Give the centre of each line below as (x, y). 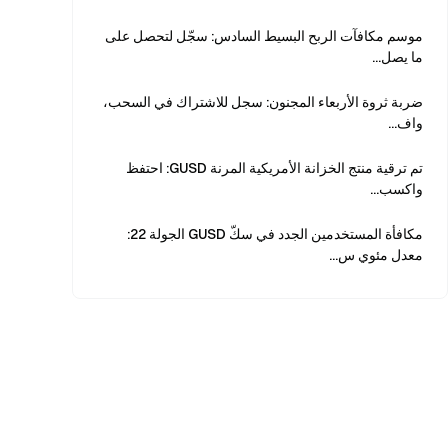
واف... (405, 123)
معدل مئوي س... (376, 255)
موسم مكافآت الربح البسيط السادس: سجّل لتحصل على (264, 36)
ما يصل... (397, 57)
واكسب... (396, 189)
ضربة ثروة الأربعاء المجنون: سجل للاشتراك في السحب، (263, 102)
